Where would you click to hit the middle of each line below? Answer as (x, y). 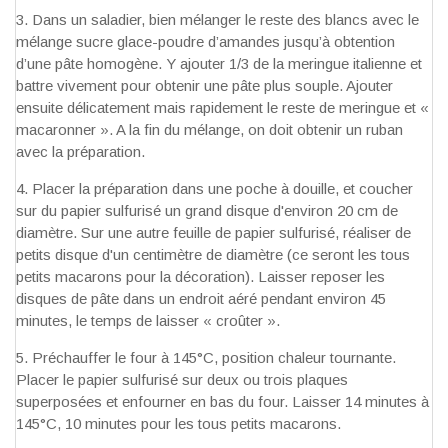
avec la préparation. (80, 152)
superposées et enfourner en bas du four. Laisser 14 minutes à (222, 402)
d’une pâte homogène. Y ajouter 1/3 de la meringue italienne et (219, 64)
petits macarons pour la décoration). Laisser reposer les (200, 277)
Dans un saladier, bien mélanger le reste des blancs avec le (225, 20)
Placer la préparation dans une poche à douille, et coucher (222, 189)
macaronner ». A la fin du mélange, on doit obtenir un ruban (209, 130)
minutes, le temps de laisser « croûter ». (148, 321)
